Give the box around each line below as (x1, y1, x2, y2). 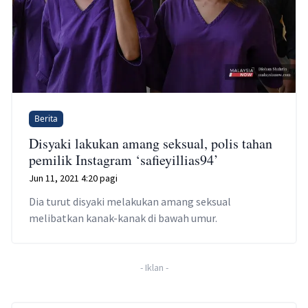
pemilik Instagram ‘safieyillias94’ (29, 151, 219, 170)
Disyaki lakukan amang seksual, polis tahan (29, 134, 272, 153)
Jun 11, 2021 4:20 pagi (29, 172, 118, 185)
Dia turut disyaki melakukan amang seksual (29, 195, 231, 209)
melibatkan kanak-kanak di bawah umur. (29, 211, 217, 225)
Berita (34, 113, 58, 125)
